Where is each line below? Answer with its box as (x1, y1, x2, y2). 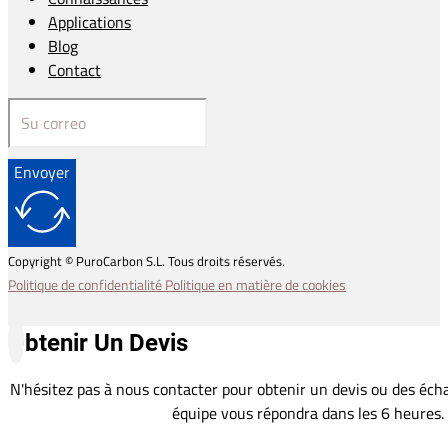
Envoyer (14, 160, 70, 185)
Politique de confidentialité (8, 274, 165, 296)
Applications (48, 10, 131, 35)
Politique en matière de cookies (165, 274, 346, 296)
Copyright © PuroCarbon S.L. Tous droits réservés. (8, 251, 285, 272)
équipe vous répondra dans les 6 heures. (172, 401, 444, 426)
